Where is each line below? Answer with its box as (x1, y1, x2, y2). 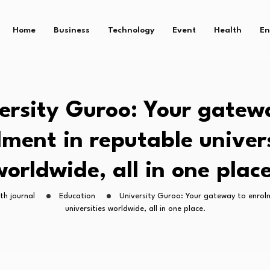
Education (59, 192, 95, 200)
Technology (108, 26, 154, 34)
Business (54, 26, 90, 34)
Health (214, 26, 242, 34)
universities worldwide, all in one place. (64, 205, 206, 213)
